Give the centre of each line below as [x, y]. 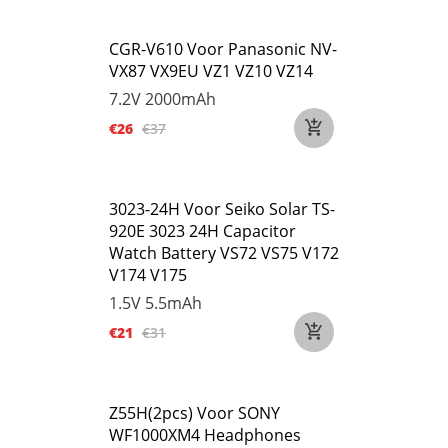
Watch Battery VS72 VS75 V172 [224, 253]
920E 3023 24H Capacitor [202, 231]
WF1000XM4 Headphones [205, 435]
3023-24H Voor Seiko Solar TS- [222, 209]
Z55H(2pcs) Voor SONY [194, 413]
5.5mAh [173, 303]
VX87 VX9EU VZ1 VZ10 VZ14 [211, 71]
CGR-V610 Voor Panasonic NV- [223, 49]
